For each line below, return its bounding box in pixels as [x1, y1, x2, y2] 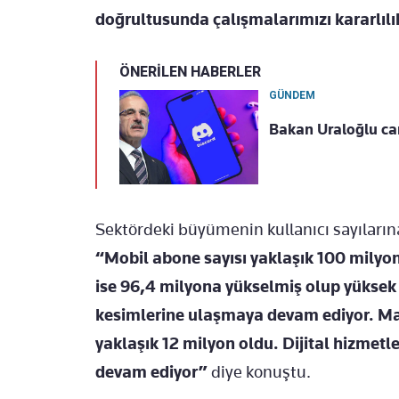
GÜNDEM [269, 89, 315, 102]
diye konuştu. [208, 362, 311, 383]
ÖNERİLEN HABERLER [119, 63, 261, 81]
